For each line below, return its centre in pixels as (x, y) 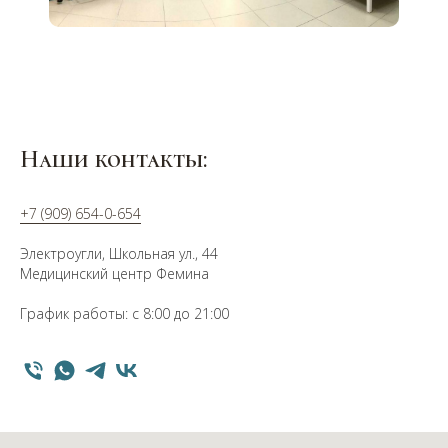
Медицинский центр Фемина (114, 273)
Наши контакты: (113, 159)
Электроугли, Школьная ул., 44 (119, 253)
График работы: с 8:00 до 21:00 (124, 313)
